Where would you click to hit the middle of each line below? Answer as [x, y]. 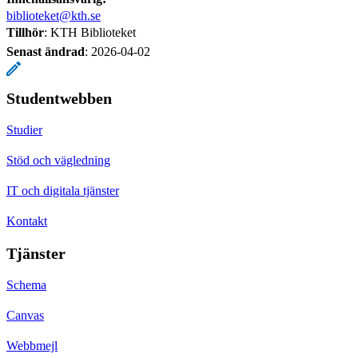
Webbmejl [32, 345]
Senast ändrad [46, 51]
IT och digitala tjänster [63, 190]
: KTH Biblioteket [90, 32]
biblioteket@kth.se [54, 15]
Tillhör [25, 32]
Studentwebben [59, 98]
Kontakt [27, 221]
